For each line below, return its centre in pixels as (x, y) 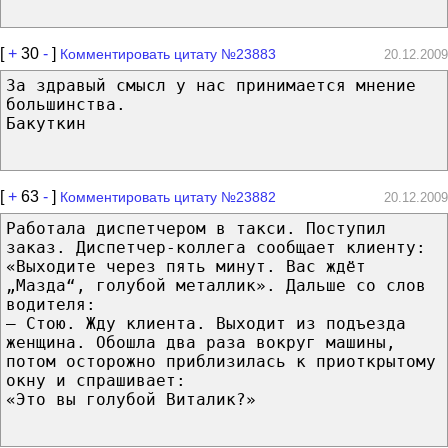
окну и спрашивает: (96, 380)
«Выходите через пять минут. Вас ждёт (186, 266)
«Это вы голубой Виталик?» (131, 399)
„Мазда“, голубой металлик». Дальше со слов (216, 285)
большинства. (66, 104)
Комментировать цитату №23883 (168, 53)
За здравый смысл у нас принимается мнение (211, 85)
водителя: (51, 304)
